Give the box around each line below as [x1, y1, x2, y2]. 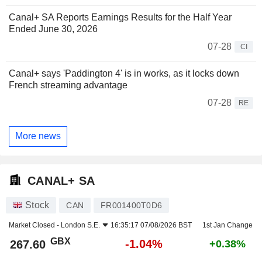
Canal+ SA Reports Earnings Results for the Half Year [9, 12, 232, 22]
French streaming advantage [9, 80, 127, 90]
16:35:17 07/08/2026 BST [111, 221, 192, 230]
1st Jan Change [202, 221, 253, 230]
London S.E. [61, 221, 100, 230]
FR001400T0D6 [101, 201, 162, 211]
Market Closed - [9, 221, 61, 230]
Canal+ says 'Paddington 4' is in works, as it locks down [9, 68, 239, 78]
